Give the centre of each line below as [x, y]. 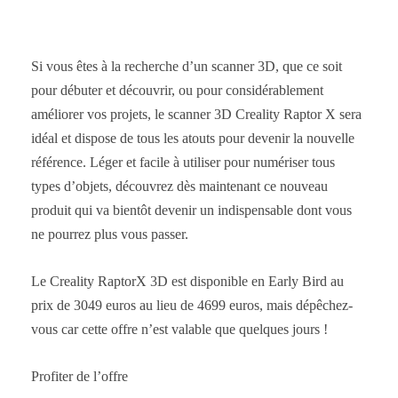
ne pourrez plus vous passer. [110, 234]
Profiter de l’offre [80, 376]
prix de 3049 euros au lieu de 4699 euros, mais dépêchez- [192, 305]
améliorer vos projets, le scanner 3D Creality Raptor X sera [196, 114]
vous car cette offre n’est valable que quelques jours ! [179, 329]
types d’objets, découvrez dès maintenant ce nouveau [179, 186]
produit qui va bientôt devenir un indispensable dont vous [191, 210]
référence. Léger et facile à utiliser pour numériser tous [183, 162]
